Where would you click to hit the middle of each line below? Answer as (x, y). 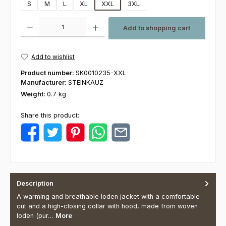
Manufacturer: (44, 83)
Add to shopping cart (157, 28)
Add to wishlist (53, 56)
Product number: (48, 73)
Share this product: (50, 116)
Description (35, 184)
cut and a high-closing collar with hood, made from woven (107, 206)
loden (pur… (36, 216)
